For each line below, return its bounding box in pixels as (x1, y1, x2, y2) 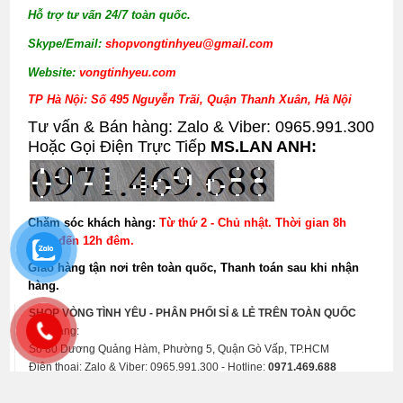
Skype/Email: (28, 37, 106, 51)
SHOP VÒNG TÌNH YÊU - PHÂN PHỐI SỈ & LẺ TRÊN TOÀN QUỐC (29, 307, 357, 320)
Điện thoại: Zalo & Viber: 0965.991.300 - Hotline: (29, 361, 269, 374)
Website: (28, 66, 76, 80)
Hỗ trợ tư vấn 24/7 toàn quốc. (28, 8, 192, 22)
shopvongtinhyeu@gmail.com (105, 37, 274, 51)
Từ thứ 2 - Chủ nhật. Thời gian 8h (159, 216, 347, 230)
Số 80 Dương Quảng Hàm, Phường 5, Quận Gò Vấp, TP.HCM (29, 343, 330, 356)
